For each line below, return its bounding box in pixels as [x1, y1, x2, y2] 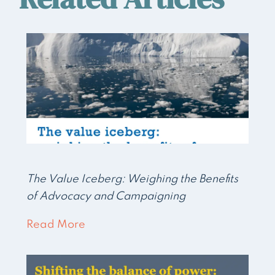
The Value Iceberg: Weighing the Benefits [26, 174, 239, 185]
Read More [26, 219, 86, 231]
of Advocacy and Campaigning [26, 191, 186, 203]
